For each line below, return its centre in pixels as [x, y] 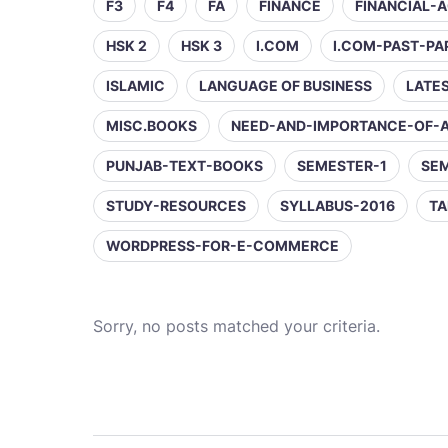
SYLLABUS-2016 [337, 205]
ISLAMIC [135, 85]
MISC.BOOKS [151, 125]
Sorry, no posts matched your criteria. [236, 326]
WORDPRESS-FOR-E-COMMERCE [222, 245]
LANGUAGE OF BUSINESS [285, 85]
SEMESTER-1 [342, 165]
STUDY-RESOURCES [176, 205]
